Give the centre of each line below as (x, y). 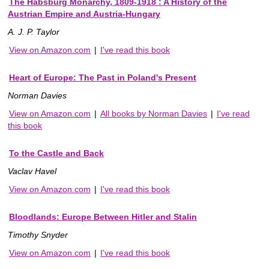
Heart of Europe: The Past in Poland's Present (103, 77)
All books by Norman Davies (154, 113)
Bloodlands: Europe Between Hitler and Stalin (103, 216)
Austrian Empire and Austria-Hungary (84, 14)
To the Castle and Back (56, 153)
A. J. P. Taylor (34, 32)
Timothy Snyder (38, 234)
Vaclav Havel (32, 171)
